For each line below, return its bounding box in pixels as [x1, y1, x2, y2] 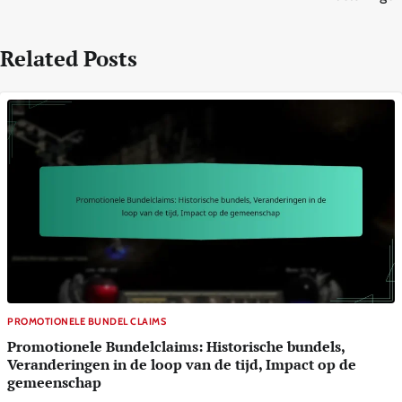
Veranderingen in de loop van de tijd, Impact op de [7, 354, 356, 374]
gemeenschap [7, 371, 101, 392]
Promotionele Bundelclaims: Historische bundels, [7, 336, 345, 356]
